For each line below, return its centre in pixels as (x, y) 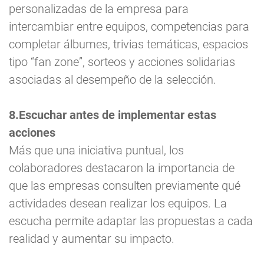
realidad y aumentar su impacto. (92, 239)
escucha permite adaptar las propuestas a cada (131, 221)
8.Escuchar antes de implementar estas (113, 115)
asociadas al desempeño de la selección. (113, 80)
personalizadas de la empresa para (99, 9)
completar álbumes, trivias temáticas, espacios (128, 44)
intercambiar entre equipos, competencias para (129, 27)
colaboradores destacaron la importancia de (122, 168)
